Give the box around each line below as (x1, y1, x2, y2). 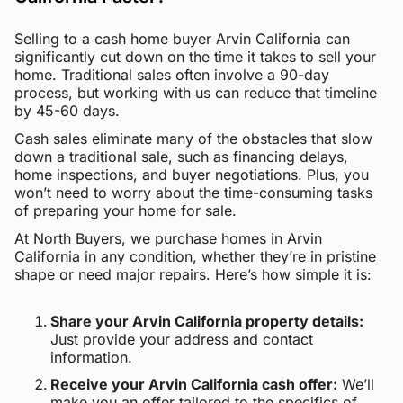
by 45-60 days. (14, 102, 120, 121)
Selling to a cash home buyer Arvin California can (14, 30, 350, 49)
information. (50, 347, 132, 366)
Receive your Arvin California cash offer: (50, 375, 337, 394)
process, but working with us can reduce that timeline (14, 84, 377, 103)
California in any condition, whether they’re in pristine (14, 246, 376, 265)
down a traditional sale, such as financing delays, (14, 147, 348, 166)
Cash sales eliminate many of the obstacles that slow (14, 129, 372, 148)
